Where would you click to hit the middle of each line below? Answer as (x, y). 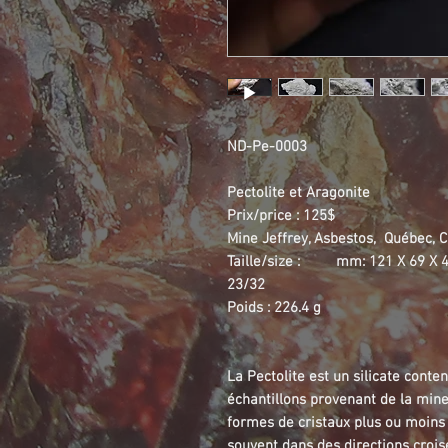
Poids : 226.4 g (274, 307)
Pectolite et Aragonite (298, 192)
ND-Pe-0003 (267, 146)
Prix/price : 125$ (281, 215)
